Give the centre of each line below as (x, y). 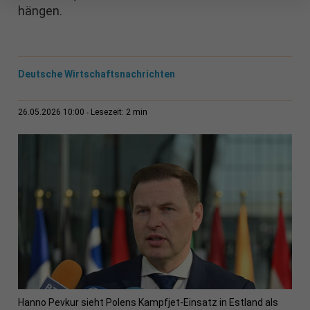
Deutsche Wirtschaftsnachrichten (96, 74)
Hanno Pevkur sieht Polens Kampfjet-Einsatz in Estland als (148, 303)
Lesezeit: (108, 112)
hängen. (40, 11)
